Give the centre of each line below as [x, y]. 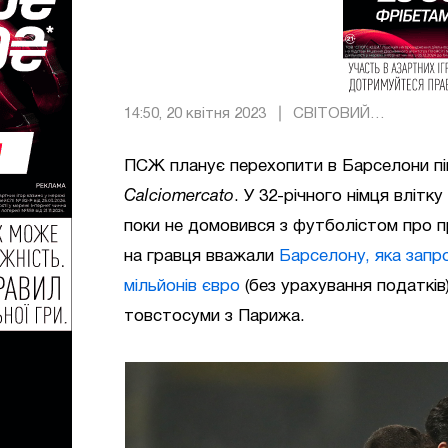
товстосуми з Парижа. [214, 316]
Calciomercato [179, 196]
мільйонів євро [182, 286]
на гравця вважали [201, 256]
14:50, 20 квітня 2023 [195, 114]
